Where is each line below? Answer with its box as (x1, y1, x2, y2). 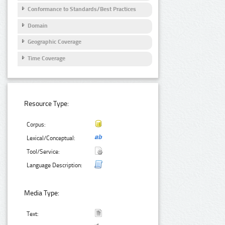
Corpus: (27, 121, 46, 129)
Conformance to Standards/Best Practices (28, 6, 136, 13)
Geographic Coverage (28, 38, 81, 46)
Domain (28, 22, 48, 29)
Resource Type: (24, 99, 69, 108)
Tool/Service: (27, 148, 60, 156)
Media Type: (24, 188, 60, 197)
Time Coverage (28, 54, 65, 62)
